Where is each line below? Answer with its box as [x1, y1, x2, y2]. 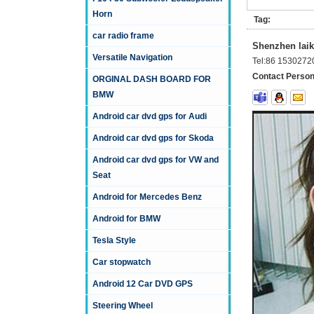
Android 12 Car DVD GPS [93, 279, 193, 289]
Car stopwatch [93, 257, 151, 268]
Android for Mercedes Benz [93, 192, 202, 203]
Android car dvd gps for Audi [93, 111, 207, 122]
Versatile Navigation [93, 53, 172, 63]
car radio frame [93, 31, 154, 41]
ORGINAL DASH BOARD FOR [93, 74, 211, 85]
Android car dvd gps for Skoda [93, 133, 214, 144]
